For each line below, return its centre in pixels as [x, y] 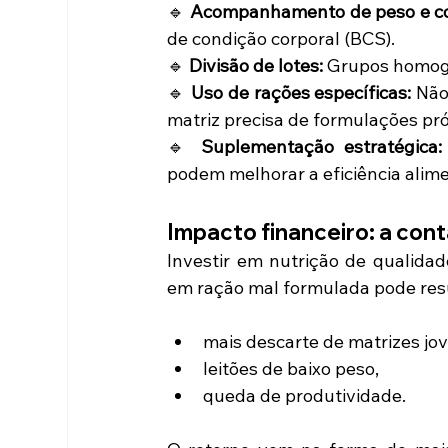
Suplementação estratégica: [322, 146]
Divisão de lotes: [256, 65]
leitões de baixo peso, [291, 368]
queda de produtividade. [305, 395]
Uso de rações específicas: [301, 92]
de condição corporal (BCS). [281, 38]
